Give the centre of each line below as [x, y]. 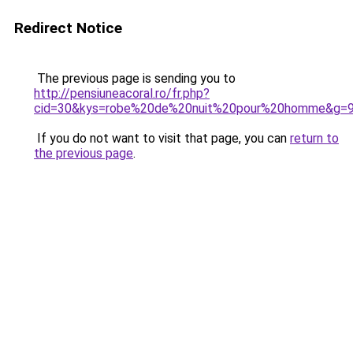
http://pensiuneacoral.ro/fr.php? [122, 93]
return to [314, 138]
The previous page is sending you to [135, 78]
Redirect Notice [68, 28]
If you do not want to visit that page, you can [162, 138]
